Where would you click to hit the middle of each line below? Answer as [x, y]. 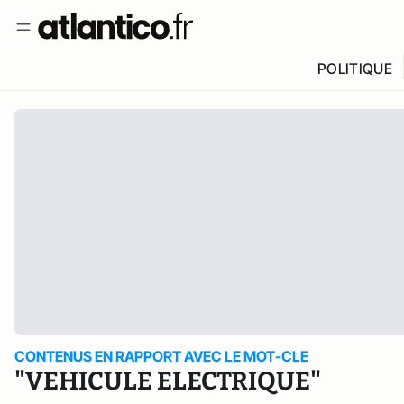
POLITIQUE [354, 69]
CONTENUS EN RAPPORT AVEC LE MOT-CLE [161, 356]
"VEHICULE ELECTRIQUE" [168, 381]
